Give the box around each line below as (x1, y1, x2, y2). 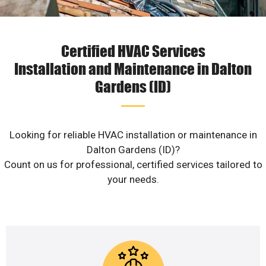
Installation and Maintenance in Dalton (14, 59, 252, 78)
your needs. (107, 173, 159, 186)
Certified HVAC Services (61, 41, 205, 61)
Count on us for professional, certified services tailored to (4, 159, 262, 171)
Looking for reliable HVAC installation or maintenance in (9, 129, 257, 141)
